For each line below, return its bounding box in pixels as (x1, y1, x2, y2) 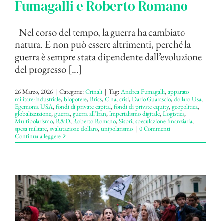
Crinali (85, 87, 102, 96)
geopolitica (172, 102, 198, 110)
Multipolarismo (15, 116, 53, 125)
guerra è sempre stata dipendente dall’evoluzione (15, 49, 202, 63)
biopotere (64, 94, 87, 103)
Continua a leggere (15, 131, 61, 140)
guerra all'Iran (73, 109, 106, 118)
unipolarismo (101, 124, 133, 133)
